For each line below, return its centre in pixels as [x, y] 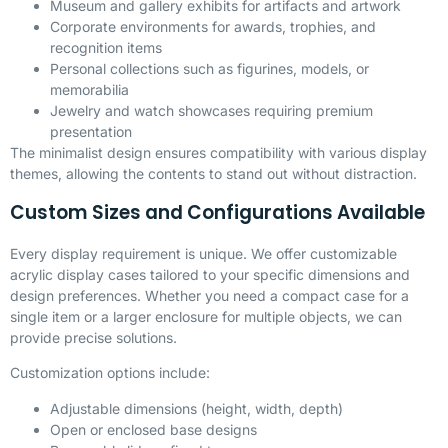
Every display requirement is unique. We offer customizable [203, 253]
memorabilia [89, 90]
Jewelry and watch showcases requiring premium [211, 111]
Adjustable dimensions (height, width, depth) [196, 408]
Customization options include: [110, 373]
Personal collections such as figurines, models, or [209, 69]
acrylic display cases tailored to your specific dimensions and [210, 274]
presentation [91, 132]
